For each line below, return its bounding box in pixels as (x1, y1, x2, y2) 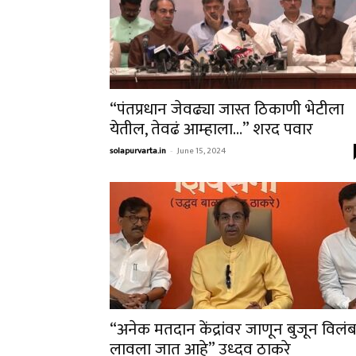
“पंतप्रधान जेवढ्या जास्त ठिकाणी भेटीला (110, 95, 344, 123)
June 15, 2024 (177, 144, 226, 158)
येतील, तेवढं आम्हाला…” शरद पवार (110, 115, 313, 143)
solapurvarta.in (110, 144, 166, 158)
